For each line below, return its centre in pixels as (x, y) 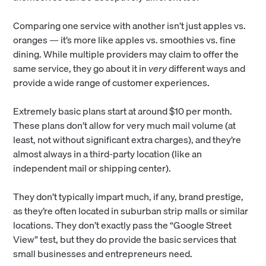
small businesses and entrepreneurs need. (103, 254)
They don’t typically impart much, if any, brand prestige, (129, 197)
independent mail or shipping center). (93, 168)
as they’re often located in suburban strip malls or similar (131, 211)
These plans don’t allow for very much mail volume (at (125, 126)
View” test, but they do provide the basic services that (125, 240)
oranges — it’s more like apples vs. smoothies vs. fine (125, 40)
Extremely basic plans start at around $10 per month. (123, 111)
